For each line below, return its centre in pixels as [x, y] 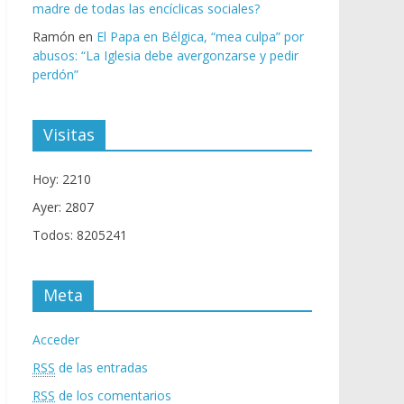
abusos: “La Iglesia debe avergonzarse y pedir [165, 56]
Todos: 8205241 [80, 235]
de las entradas [101, 368]
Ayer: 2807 [63, 207]
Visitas [69, 135]
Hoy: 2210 [62, 179]
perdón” [55, 75]
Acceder [56, 340]
